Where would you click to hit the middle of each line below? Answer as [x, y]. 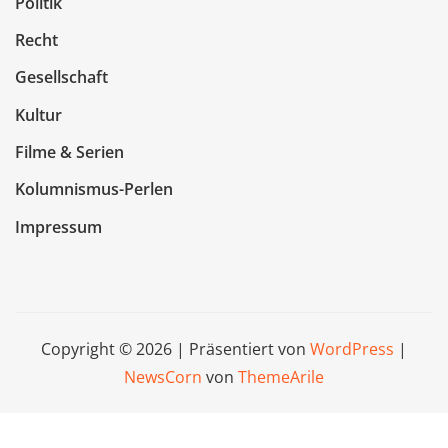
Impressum [58, 226]
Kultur [38, 114]
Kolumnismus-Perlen [94, 189]
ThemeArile [281, 377]
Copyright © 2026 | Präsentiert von [175, 349]
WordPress [352, 349]
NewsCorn [163, 377]
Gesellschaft [61, 77]
